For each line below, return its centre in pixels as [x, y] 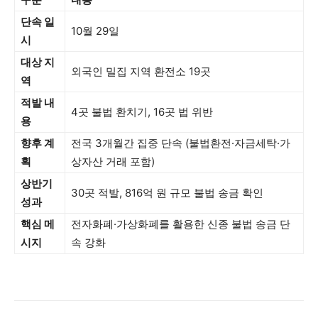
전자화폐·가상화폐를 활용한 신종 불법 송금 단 [181, 224]
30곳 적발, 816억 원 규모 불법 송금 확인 [167, 192]
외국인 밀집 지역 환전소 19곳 [141, 71]
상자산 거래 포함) [113, 161]
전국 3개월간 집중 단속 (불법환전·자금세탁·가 [181, 143]
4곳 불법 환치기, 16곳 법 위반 [142, 111]
